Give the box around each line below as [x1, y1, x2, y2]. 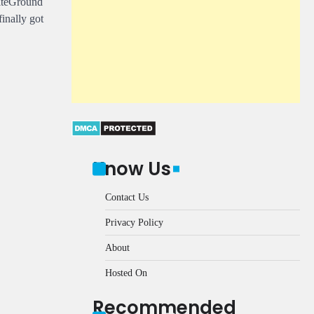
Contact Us [105, 191, 149, 203]
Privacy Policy [105, 216, 163, 228]
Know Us [93, 156, 171, 182]
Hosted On [105, 266, 147, 278]
